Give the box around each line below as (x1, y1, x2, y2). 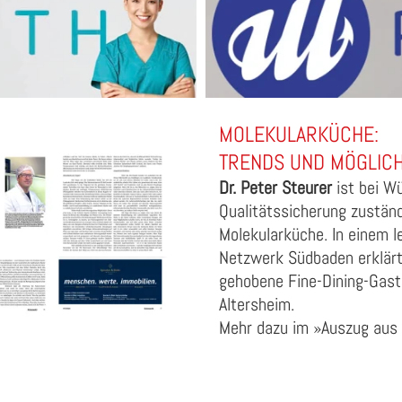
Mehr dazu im (219, 316, 313, 340)
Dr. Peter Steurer (219, 176, 332, 200)
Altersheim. (219, 293, 299, 317)
